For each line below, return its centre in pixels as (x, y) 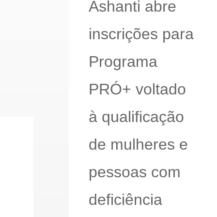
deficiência (125, 199)
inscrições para (141, 34)
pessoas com (134, 172)
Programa (123, 61)
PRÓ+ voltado (137, 89)
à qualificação (136, 116)
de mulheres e (138, 144)
